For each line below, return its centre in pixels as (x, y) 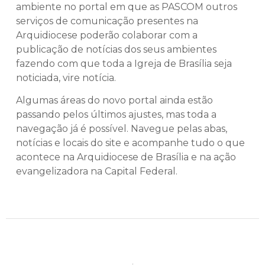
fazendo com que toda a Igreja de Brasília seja (124, 63)
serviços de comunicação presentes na (107, 21)
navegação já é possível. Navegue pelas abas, (122, 129)
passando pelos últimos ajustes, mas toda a (116, 115)
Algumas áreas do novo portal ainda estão (114, 101)
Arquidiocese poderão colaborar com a (107, 35)
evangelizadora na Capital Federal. (97, 172)
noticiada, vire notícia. (66, 77)
